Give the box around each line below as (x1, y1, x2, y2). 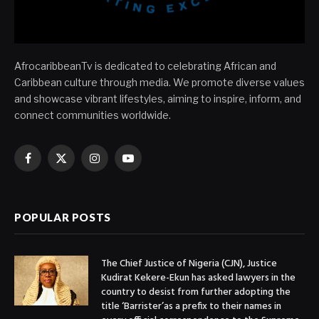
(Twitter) (60, 173, 100, 186)
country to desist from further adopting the (101, 284, 291, 301)
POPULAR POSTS (14, 211, 111, 224)
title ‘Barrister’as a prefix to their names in (101, 298, 281, 315)
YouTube (127, 158, 169, 171)
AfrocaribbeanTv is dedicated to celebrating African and (14, 60, 276, 73)
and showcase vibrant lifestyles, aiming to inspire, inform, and (14, 93, 301, 105)
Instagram (93, 158, 143, 171)
